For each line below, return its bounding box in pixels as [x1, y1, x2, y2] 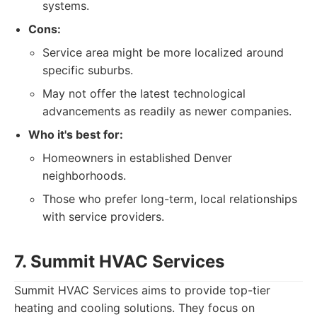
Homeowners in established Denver [42, 151, 232, 165]
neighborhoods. [42, 168, 126, 183]
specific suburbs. [42, 63, 133, 77]
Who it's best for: [28, 127, 123, 142]
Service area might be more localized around [42, 45, 284, 59]
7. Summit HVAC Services [14, 251, 224, 272]
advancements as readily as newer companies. [42, 104, 292, 118]
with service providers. [42, 209, 164, 224]
